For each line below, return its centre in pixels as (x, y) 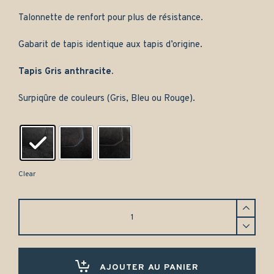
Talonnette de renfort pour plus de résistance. (111, 18)
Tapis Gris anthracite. (66, 72)
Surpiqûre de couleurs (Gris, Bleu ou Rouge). (107, 99)
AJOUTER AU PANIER (149, 267)
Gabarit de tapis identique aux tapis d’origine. (110, 45)
